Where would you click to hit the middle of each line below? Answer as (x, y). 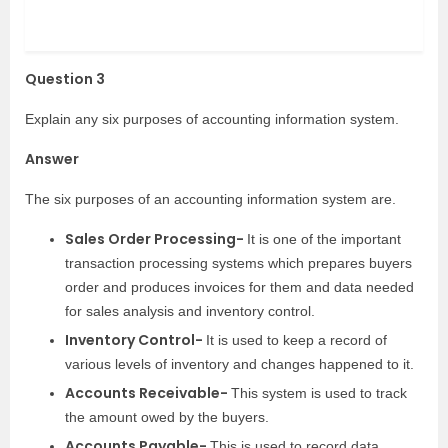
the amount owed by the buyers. (167, 416)
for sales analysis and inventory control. (190, 310)
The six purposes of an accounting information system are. (210, 198)
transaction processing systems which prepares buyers (238, 262)
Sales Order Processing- (156, 238)
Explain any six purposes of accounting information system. (212, 118)
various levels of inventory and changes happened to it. (239, 363)
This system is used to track (319, 392)
